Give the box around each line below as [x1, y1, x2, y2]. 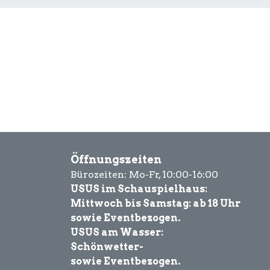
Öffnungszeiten [71, 153, 164, 166]
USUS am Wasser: [71, 227, 163, 239]
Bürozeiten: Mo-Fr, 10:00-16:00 [71, 169, 218, 181]
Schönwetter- [71, 241, 143, 253]
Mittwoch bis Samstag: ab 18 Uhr [71, 198, 240, 210]
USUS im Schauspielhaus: [71, 183, 207, 195]
